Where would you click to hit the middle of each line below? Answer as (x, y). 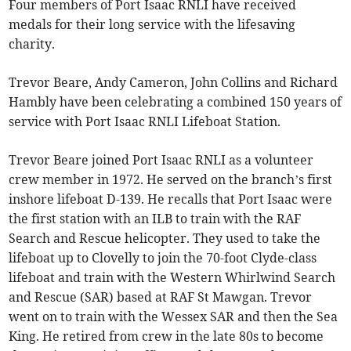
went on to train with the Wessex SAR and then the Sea (174, 317)
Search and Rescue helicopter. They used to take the (165, 239)
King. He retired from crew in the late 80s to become (166, 337)
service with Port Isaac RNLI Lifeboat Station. (147, 122)
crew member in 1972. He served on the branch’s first (171, 180)
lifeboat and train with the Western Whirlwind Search (172, 278)
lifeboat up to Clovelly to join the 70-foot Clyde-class (163, 258)
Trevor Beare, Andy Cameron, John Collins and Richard (174, 83)
